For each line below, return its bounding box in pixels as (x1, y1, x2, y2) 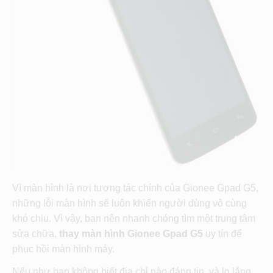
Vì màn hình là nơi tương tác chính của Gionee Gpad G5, (12, 182, 258, 193)
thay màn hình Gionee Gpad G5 (59, 228, 203, 239)
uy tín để (203, 228, 242, 239)
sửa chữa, (12, 228, 59, 239)
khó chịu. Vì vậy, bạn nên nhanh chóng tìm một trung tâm (12, 213, 255, 224)
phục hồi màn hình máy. (12, 243, 115, 254)
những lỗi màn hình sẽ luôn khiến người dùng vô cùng (12, 197, 247, 208)
